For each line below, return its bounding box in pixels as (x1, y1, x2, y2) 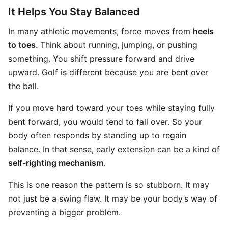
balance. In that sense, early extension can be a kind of (8, 144, 220, 154)
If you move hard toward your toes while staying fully (8, 103, 215, 113)
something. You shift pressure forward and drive (8, 53, 194, 64)
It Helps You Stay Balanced (8, 6, 140, 18)
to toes (8, 40, 36, 50)
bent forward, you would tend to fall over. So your (8, 117, 202, 127)
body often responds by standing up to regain (8, 130, 186, 140)
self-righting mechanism (8, 158, 103, 168)
